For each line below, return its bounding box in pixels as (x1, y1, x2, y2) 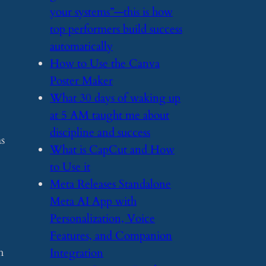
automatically (50, 38, 113, 54)
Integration (50, 245, 103, 261)
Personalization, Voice (50, 210, 155, 226)
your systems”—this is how (50, 4, 173, 20)
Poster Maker (50, 72, 113, 88)
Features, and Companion (50, 227, 172, 243)
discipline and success (50, 124, 150, 140)
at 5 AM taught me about (50, 107, 169, 123)
